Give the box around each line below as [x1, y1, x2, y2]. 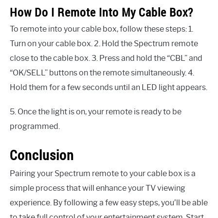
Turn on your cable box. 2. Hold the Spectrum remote [10, 39, 198, 49]
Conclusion [10, 146, 74, 164]
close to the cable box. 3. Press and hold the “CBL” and [10, 54, 202, 63]
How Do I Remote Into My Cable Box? [10, 4, 193, 20]
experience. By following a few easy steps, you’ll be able [10, 198, 208, 208]
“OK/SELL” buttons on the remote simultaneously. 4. [10, 68, 194, 78]
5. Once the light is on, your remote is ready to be [10, 107, 182, 117]
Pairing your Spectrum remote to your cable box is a [10, 169, 196, 179]
